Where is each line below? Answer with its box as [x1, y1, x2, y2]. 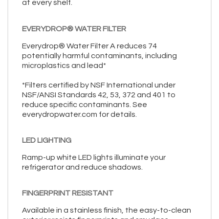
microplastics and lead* [22, 61, 106, 69]
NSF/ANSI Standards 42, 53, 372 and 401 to [22, 90, 175, 99]
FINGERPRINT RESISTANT [22, 189, 113, 197]
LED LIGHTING [22, 136, 71, 144]
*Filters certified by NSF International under [22, 81, 175, 89]
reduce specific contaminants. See [22, 100, 147, 109]
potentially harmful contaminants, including [22, 51, 177, 60]
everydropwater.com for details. [22, 110, 137, 118]
